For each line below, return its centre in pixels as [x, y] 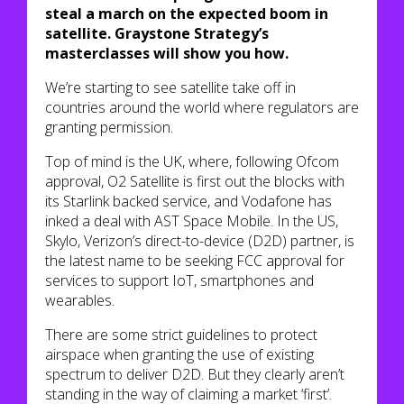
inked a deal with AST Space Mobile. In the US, [192, 221]
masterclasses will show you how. [167, 53]
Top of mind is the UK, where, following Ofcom [192, 161]
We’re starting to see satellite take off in [170, 87]
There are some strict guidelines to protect [181, 335]
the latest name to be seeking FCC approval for [195, 261]
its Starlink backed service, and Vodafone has [188, 201]
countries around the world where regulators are [202, 107]
